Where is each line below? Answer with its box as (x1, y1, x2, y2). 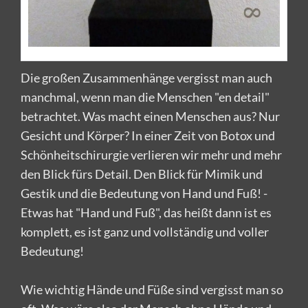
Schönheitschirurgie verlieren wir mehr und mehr (21, 147, 282, 163)
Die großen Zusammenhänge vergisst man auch (21, 70, 272, 86)
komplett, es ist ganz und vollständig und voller (21, 224, 269, 240)
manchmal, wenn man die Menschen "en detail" (21, 89, 269, 105)
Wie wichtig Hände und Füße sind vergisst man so (21, 282, 283, 298)
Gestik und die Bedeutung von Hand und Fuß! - (21, 186, 267, 201)
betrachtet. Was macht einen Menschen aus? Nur (21, 109, 280, 124)
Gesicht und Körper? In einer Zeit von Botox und (21, 128, 275, 144)
